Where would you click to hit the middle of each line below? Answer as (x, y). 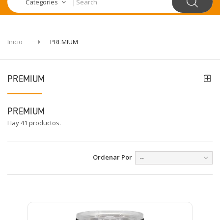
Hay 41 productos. (34, 123)
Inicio (15, 42)
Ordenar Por (112, 157)
